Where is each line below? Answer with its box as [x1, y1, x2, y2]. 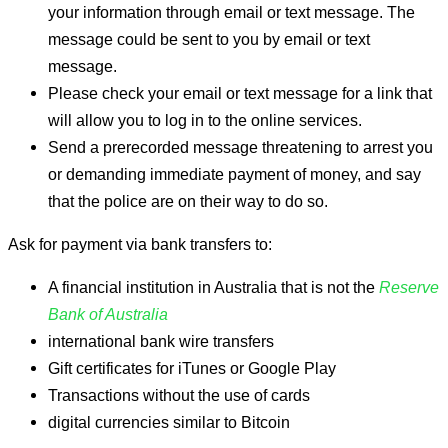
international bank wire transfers [48, 332, 274, 351]
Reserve [379, 278, 439, 297]
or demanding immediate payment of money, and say [48, 164, 421, 183]
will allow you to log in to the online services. [48, 110, 362, 129]
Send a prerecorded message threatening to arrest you [48, 137, 433, 156]
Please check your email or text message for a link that [48, 83, 432, 102]
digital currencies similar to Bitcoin [48, 413, 290, 432]
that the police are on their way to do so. [48, 191, 328, 210]
